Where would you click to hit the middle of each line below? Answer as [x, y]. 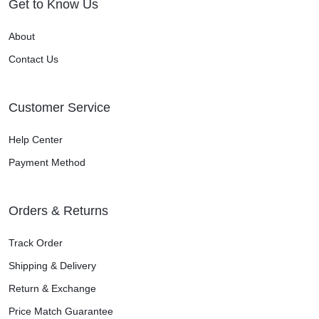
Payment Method [47, 162]
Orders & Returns [58, 210]
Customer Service [59, 107]
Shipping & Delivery [52, 265]
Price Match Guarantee [61, 311]
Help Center [36, 139]
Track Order [36, 242]
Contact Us [33, 59]
